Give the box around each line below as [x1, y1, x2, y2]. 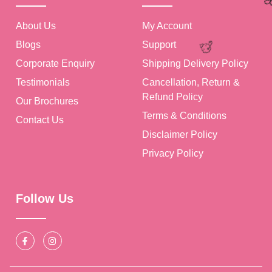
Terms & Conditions [142, 110, 226, 121]
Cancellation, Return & [142, 77, 240, 88]
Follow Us [16, 192, 73, 206]
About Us [16, 21, 56, 32]
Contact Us [16, 115, 64, 126]
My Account [142, 21, 192, 32]
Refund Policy [142, 92, 203, 103]
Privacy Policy [142, 148, 203, 159]
